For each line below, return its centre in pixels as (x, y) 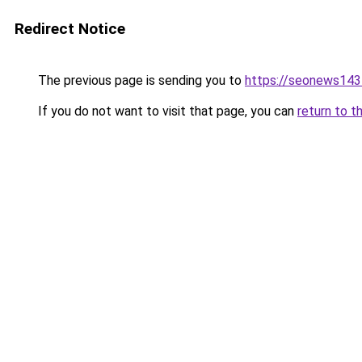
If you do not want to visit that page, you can (166, 111)
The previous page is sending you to (140, 80)
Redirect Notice (70, 29)
